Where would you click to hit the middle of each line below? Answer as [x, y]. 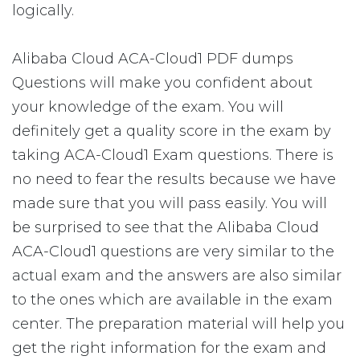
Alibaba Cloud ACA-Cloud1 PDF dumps [153, 59]
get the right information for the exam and [169, 348]
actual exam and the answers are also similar [177, 276]
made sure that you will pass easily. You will [170, 203]
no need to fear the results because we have [174, 179]
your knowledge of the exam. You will [148, 107]
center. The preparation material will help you [178, 324]
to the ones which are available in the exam [172, 300]
